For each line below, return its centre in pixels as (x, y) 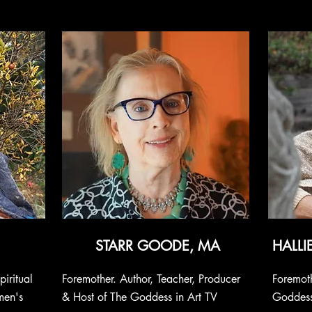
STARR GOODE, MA (158, 246)
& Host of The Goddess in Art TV (140, 297)
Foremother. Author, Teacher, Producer (151, 279)
